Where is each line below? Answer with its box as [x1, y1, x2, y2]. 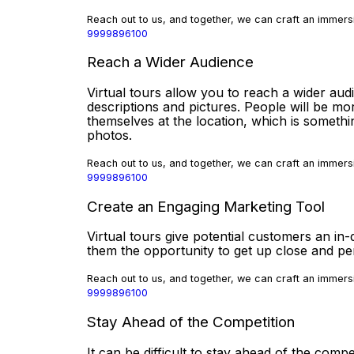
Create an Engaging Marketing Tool [87, 197, 325, 216]
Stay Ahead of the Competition [87, 313, 295, 332]
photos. [87, 127, 132, 143]
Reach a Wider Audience [87, 53, 254, 72]
